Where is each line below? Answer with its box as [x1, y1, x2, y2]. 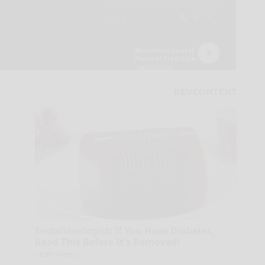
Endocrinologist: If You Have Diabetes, [34, 224, 215, 237]
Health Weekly [34, 249, 79, 258]
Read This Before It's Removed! [34, 235, 180, 248]
